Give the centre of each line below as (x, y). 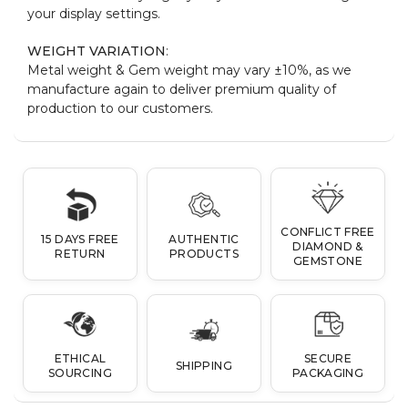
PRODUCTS (204, 253)
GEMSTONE (328, 260)
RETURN (80, 253)
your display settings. (94, 13)
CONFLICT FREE (328, 231)
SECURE (328, 358)
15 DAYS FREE (80, 239)
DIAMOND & (328, 246)
